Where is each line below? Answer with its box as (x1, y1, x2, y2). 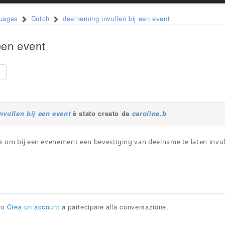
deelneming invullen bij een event (62, 14, 170, 23)
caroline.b (132, 108, 167, 118)
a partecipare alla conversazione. (59, 202, 169, 211)
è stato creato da (70, 108, 132, 118)
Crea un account (7, 202, 60, 211)
